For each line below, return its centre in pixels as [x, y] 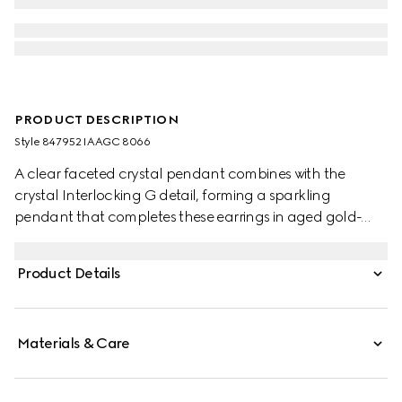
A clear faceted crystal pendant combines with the [180, 174]
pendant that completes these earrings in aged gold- [188, 217]
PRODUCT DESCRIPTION [96, 120]
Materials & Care [74, 343]
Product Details [69, 273]
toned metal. [56, 238]
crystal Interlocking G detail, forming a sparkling [172, 195]
